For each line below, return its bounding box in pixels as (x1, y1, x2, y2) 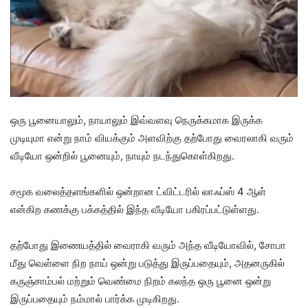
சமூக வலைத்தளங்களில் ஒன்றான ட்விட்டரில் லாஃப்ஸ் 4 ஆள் (10, 185, 266, 199)
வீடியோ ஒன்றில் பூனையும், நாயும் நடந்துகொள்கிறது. (10, 149, 234, 163)
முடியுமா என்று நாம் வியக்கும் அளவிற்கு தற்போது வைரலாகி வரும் (10, 131, 294, 145)
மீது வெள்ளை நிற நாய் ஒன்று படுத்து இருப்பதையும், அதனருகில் (10, 256, 285, 270)
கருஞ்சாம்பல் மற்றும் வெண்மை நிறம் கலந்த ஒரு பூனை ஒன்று (10, 274, 271, 288)
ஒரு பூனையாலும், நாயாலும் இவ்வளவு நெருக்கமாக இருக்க (10, 113, 263, 127)
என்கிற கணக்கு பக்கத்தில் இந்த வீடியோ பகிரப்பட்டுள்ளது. (10, 203, 259, 217)
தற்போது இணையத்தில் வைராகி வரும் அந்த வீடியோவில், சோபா (10, 239, 286, 252)
